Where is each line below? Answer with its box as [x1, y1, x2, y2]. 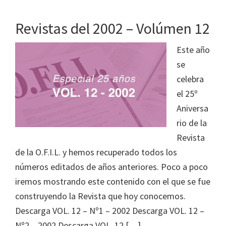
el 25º [177, 88, 198, 99]
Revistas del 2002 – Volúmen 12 [15, 19, 210, 38]
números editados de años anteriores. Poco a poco [15, 161, 208, 173]
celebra [177, 73, 204, 85]
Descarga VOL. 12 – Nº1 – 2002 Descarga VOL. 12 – [15, 205, 204, 216]
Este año [177, 44, 210, 55]
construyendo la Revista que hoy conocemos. [15, 190, 186, 202]
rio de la [177, 117, 207, 129]
